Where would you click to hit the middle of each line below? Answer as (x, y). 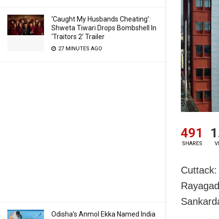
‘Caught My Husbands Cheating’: (101, 19)
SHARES (192, 144)
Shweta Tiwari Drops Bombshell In (104, 28)
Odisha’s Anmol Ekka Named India (103, 214)
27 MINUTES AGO (79, 49)
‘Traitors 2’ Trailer (78, 37)
